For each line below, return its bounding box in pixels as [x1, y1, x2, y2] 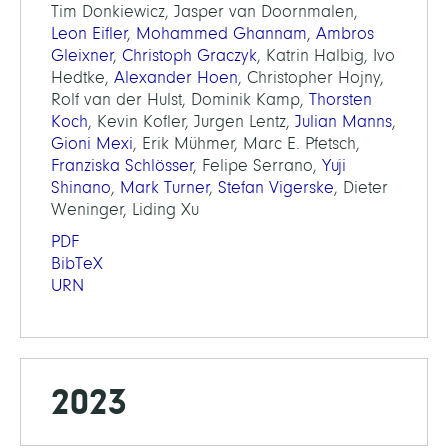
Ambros [316, 23, 374, 43]
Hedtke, [51, 67, 114, 87]
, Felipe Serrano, [194, 155, 322, 175]
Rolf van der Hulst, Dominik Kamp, [51, 89, 309, 109]
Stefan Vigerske [218, 177, 334, 197]
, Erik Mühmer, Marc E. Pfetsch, [133, 133, 360, 153]
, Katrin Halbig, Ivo [257, 45, 395, 65]
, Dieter [334, 177, 388, 197]
